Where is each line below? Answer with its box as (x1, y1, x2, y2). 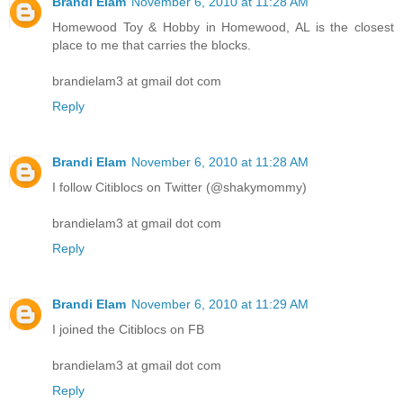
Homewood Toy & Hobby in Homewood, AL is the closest (52, 20, 394, 35)
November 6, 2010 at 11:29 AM (131, 297, 309, 312)
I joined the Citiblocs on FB (52, 322, 204, 337)
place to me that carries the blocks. (52, 38, 251, 53)
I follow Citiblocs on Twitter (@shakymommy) (52, 180, 307, 195)
